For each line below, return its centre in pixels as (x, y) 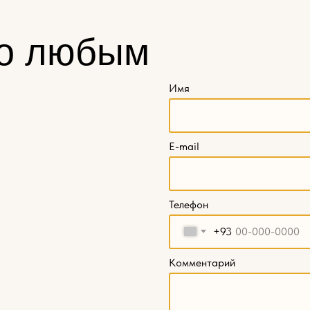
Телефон (189, 204)
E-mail (184, 146)
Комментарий (202, 262)
